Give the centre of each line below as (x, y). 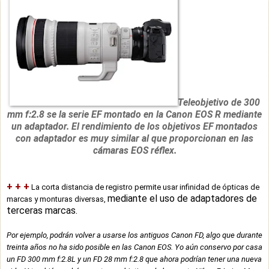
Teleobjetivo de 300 (219, 102)
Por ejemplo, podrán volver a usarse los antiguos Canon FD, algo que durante (134, 235)
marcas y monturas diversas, (57, 199)
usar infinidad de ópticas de (211, 187)
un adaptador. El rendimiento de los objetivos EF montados (134, 126)
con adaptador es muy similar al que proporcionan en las (134, 138)
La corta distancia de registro (82, 187)
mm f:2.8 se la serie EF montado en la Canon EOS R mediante (134, 114)
